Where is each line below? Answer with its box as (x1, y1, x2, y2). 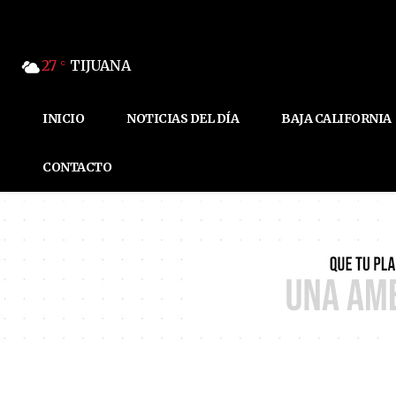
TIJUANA (70, 56, 131, 74)
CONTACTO (42, 159, 111, 176)
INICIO (42, 110, 84, 127)
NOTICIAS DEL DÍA (126, 110, 239, 127)
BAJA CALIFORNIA (281, 110, 392, 127)
